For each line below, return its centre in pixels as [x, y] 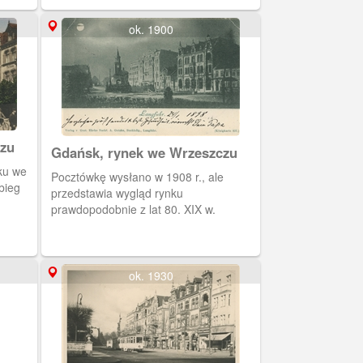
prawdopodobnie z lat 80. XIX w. [133, 209]
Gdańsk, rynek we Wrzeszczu [144, 152]
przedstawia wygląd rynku [117, 193]
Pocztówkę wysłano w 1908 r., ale [137, 177]
